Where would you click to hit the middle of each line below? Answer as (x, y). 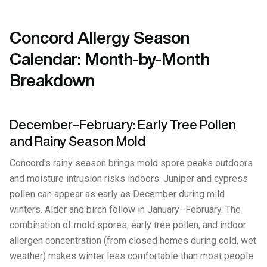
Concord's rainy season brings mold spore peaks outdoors (131, 163)
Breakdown (52, 80)
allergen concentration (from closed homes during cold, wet (133, 240)
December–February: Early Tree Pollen (123, 125)
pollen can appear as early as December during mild (117, 194)
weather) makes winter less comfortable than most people (131, 256)
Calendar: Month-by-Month (110, 59)
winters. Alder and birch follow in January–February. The (125, 209)
